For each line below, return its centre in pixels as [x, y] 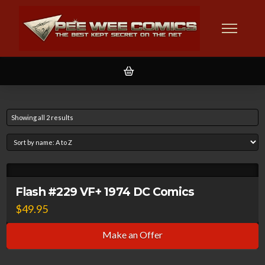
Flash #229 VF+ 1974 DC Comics [105, 192]
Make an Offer [132, 235]
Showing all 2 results [43, 117]
